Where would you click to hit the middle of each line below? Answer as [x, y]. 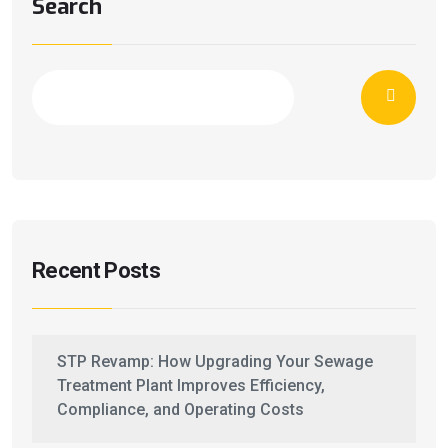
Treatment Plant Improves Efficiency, [191, 385]
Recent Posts [96, 270]
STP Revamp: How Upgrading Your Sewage [215, 361]
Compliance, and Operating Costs [180, 409]
